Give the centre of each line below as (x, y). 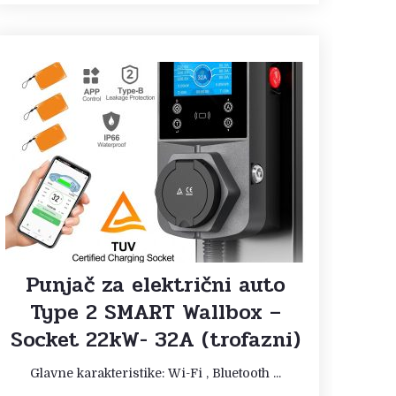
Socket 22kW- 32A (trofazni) (156, 339)
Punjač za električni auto (156, 285)
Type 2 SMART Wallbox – (156, 312)
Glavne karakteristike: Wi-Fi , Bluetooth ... (156, 373)
